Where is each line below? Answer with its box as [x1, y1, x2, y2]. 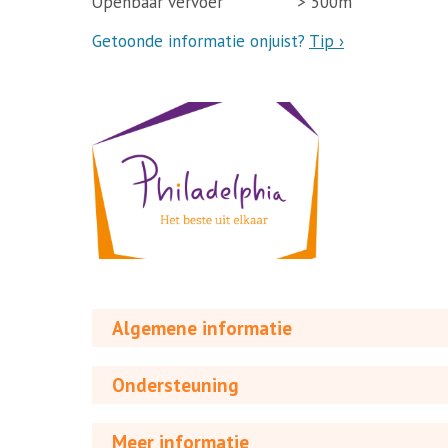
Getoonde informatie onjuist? [92, 29, 309, 52]
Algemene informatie [112, 316, 292, 341]
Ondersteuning [112, 373, 239, 398]
